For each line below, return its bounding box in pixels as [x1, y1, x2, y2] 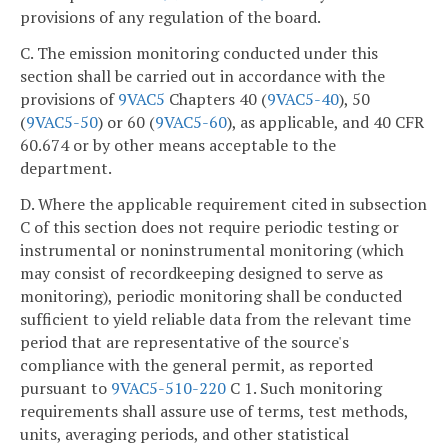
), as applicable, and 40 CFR [227, 110, 424, 133]
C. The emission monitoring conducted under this [20, 41, 378, 64]
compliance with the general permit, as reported [20, 353, 373, 376]
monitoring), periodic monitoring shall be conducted [20, 284, 402, 307]
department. [20, 156, 112, 179]
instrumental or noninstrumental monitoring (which [20, 238, 404, 261]
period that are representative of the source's [20, 330, 349, 353]
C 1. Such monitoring [226, 376, 382, 399]
